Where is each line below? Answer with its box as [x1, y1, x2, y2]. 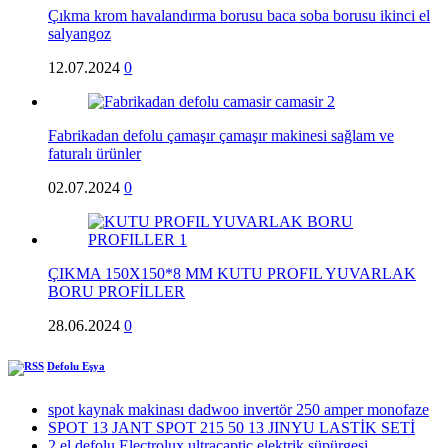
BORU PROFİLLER [48, 283, 185, 301]
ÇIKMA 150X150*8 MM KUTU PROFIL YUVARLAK [48, 265, 416, 283]
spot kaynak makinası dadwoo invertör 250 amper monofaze [48, 401, 429, 419]
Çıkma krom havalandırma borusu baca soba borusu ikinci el [48, 7, 430, 25]
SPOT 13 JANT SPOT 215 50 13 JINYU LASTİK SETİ [48, 419, 415, 437]
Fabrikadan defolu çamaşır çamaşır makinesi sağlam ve [48, 127, 394, 145]
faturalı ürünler [48, 145, 141, 163]
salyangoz [48, 25, 111, 43]
